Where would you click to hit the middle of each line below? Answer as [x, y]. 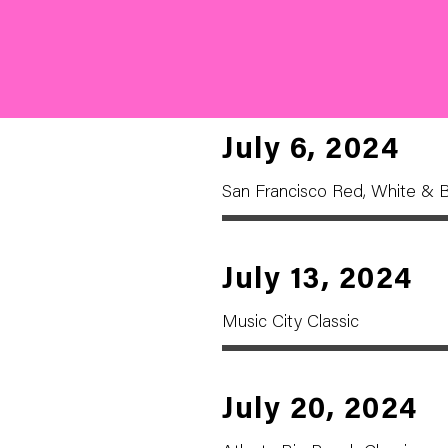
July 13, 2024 [317, 281]
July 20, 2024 [320, 411]
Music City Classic [290, 323]
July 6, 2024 [310, 151]
